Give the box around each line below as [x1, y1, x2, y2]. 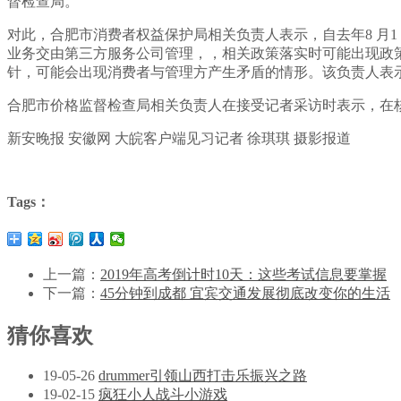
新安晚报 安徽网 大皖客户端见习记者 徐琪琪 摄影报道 [7, 130, 351, 146]
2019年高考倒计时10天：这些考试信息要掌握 [100, 266, 387, 282]
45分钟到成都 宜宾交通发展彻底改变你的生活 [100, 285, 390, 301]
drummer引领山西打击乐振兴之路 [98, 368, 307, 384]
